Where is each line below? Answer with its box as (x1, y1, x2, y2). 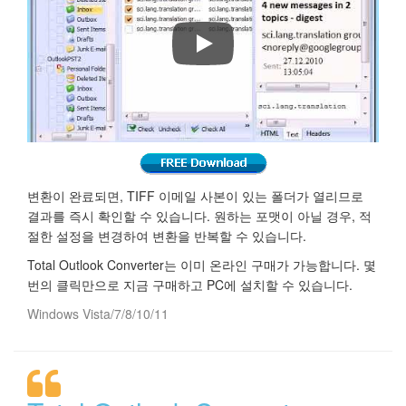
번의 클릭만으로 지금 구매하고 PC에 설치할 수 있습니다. (27, 275, 353, 294)
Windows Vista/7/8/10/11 (27, 304, 169, 323)
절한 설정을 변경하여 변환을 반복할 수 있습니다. (27, 226, 306, 245)
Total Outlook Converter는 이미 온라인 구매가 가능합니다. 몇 (27, 255, 376, 274)
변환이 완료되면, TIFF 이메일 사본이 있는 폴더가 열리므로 (27, 186, 363, 205)
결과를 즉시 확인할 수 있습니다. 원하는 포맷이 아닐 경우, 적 (27, 206, 372, 225)
